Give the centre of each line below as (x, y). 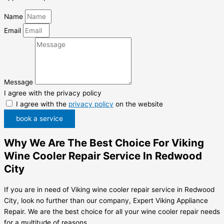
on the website (138, 104)
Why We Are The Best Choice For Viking (104, 142)
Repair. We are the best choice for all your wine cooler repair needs (112, 211)
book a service (39, 118)
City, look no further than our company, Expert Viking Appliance (106, 200)
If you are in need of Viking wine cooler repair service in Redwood (109, 189)
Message (19, 82)
